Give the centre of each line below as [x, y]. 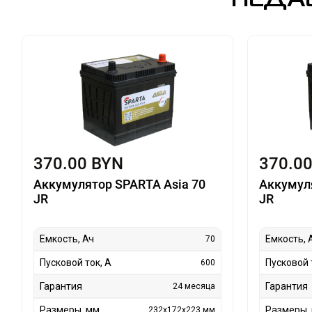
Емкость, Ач [67, 239]
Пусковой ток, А [75, 263]
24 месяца [194, 287]
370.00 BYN [78, 164]
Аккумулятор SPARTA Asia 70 [119, 185]
